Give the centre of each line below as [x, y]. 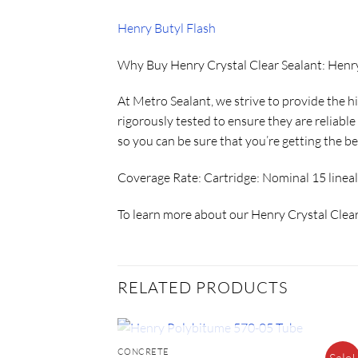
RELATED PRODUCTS [203, 287]
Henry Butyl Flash [167, 28]
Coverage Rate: [159, 178]
